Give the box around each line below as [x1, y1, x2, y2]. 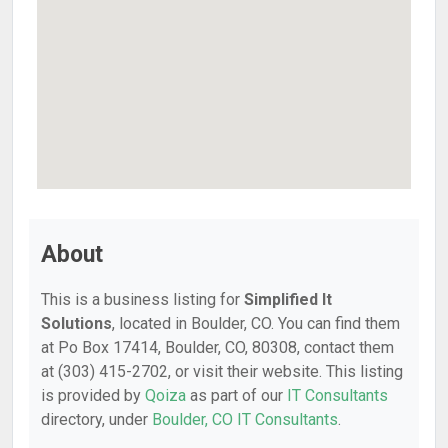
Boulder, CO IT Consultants [152, 410, 338, 429]
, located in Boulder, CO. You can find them [112, 314, 400, 333]
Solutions [41, 314, 112, 333]
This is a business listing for [41, 290, 244, 309]
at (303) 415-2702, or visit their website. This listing [41, 362, 403, 381]
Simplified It [244, 290, 332, 309]
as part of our [186, 386, 287, 405]
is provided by [41, 386, 145, 405]
